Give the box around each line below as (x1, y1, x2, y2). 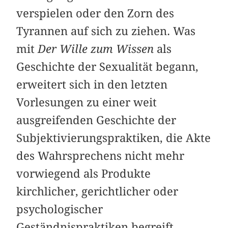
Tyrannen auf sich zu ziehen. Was (16, 24, 196, 38)
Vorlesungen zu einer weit (16, 96, 157, 109)
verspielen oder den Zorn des (16, 7, 175, 20)
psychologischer (16, 203, 103, 216)
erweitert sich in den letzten (16, 78, 168, 92)
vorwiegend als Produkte (16, 167, 151, 181)
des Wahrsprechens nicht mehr (16, 149, 185, 163)
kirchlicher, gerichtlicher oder (16, 185, 179, 198)
